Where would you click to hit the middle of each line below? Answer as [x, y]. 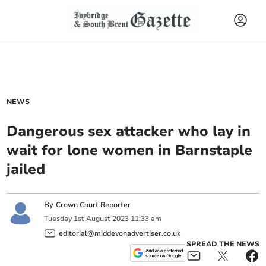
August [99, 219]
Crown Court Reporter [94, 205]
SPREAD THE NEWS [223, 244]
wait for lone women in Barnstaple [130, 150]
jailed [26, 169]
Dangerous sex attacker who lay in [129, 131]
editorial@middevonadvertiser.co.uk [120, 233]
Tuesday [58, 219]
